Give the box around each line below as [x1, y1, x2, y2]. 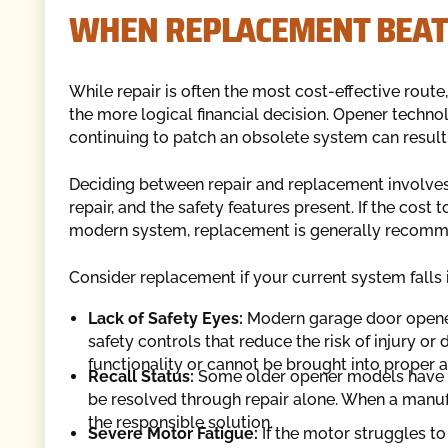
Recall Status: [88, 366, 194, 386]
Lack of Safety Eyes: [88, 308, 243, 328]
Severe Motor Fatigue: [88, 424, 258, 444]
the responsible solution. [88, 412, 273, 432]
